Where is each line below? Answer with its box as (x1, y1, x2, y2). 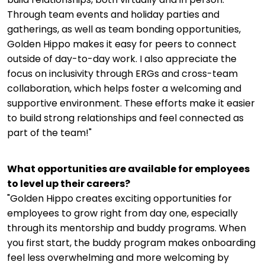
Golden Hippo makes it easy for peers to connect (7, 37, 237, 51)
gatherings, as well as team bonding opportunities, (7, 22, 241, 36)
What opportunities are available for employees (7, 162, 250, 176)
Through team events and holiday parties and (7, 7, 219, 21)
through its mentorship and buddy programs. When (7, 221, 246, 235)
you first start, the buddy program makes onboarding (7, 236, 256, 250)
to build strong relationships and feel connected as (7, 111, 244, 125)
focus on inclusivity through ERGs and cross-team (7, 66, 238, 80)
